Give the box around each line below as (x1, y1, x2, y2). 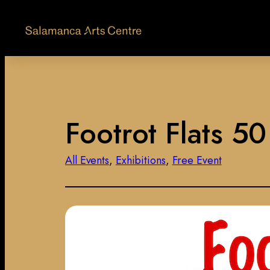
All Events (65, 152, 110, 169)
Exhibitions (115, 152, 166, 169)
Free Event (172, 152, 222, 169)
